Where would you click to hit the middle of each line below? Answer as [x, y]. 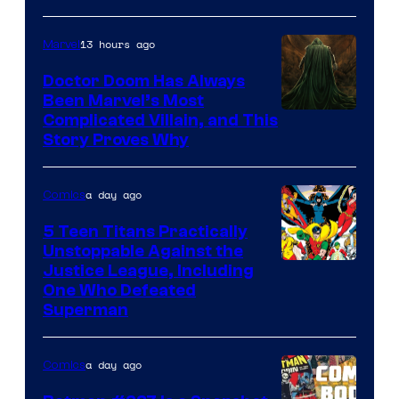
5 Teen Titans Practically [145, 231]
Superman [85, 309]
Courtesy [316, 298]
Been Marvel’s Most [123, 100]
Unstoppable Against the [143, 251]
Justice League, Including [148, 270]
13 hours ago [118, 44]
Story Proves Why [116, 139]
